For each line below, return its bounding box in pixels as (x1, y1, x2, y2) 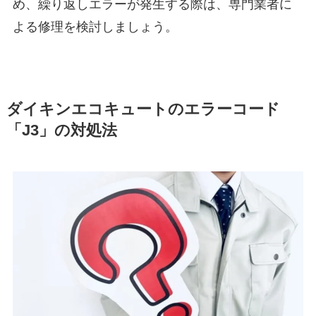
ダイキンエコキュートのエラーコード (6, 100, 280, 118)
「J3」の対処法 (6, 121, 117, 139)
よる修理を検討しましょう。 (12, 19, 178, 34)
